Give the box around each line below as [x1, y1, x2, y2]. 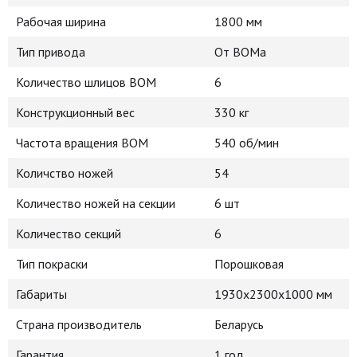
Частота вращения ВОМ [16, 135, 148, 151]
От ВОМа [214, 44, 266, 60]
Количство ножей [16, 165, 113, 181]
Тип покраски [16, 256, 88, 272]
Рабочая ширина [16, 14, 106, 29]
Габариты [16, 286, 67, 302]
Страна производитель [16, 316, 142, 332]
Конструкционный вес [16, 104, 135, 120]
